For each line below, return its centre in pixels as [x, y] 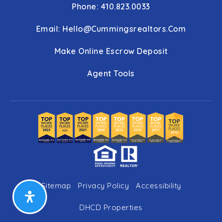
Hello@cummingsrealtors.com [124, 29]
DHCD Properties [111, 207]
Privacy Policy [103, 186]
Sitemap [56, 186]
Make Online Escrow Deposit [111, 51]
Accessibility [159, 186]
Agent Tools [111, 73]
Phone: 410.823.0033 [111, 6]
